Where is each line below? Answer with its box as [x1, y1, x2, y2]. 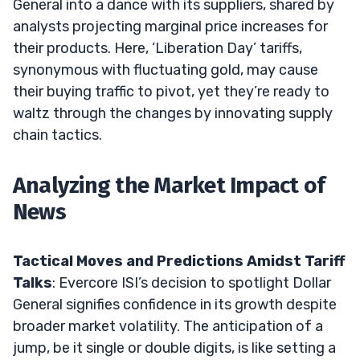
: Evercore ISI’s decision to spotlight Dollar [52, 273, 331, 292]
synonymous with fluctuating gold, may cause [13, 60, 318, 79]
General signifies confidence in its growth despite [13, 295, 337, 313]
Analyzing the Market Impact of [13, 171, 325, 198]
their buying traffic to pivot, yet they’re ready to [13, 82, 329, 100]
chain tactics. [13, 125, 102, 144]
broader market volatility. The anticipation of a [13, 317, 323, 335]
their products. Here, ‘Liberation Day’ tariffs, [13, 39, 302, 57]
